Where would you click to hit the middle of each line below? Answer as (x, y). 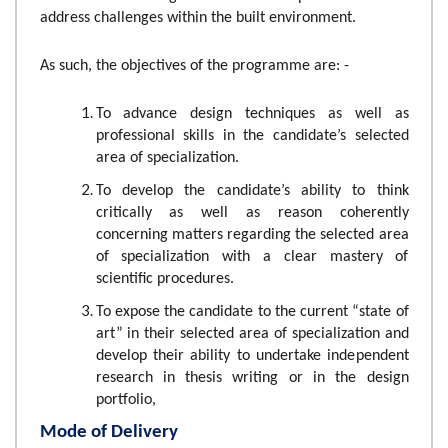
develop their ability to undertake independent (252, 355)
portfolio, (125, 399)
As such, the (80, 65)
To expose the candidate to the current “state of (252, 311)
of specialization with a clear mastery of (252, 256)
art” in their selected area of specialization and (252, 333)
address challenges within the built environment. (197, 17)
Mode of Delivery (108, 432)
